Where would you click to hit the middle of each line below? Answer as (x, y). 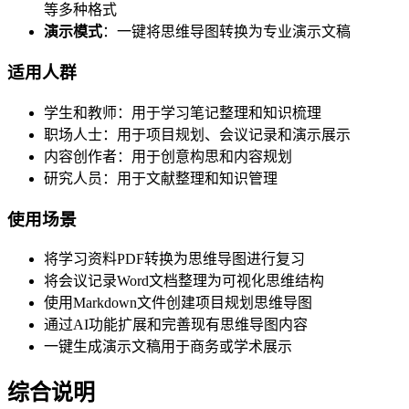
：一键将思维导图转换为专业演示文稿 (226, 32)
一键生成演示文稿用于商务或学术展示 (168, 347)
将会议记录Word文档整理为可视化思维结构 (184, 281)
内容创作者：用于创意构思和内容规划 (168, 156)
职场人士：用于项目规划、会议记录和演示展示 (197, 134)
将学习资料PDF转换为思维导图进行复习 (174, 259)
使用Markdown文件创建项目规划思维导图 (178, 303)
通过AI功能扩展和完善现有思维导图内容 (176, 325)
